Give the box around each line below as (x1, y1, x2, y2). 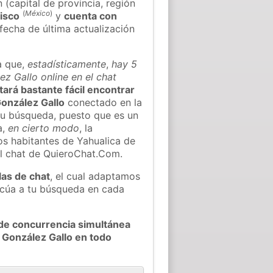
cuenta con (64, 9, 118, 22)
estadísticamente (27, 57, 107, 70)
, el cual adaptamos (50, 169, 141, 182)
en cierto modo (8, 121, 80, 134)
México (25, 8, 51, 18)
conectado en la (65, 96, 143, 108)
